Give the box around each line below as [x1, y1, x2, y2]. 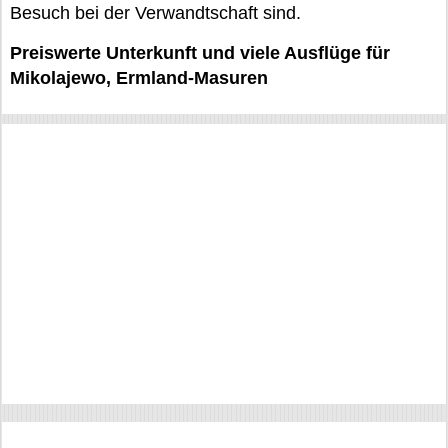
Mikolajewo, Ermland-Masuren [10, 68, 268, 88]
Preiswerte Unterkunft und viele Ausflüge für [10, 43, 390, 63]
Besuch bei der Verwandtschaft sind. [10, 3, 301, 23]
